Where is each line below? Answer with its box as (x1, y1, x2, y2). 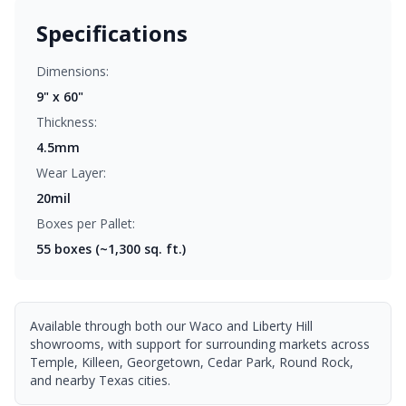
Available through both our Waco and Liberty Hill (30, 317, 313, 334)
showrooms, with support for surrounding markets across (30, 335, 370, 353)
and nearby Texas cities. (30, 372, 170, 389)
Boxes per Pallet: (36, 215, 135, 232)
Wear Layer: (36, 164, 106, 181)
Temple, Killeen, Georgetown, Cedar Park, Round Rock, (30, 353, 353, 371)
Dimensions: (36, 63, 109, 80)
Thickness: (36, 113, 97, 130)
